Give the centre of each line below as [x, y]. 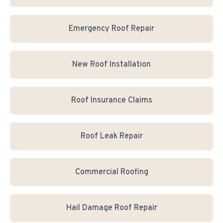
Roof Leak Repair [111, 136]
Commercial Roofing [111, 172]
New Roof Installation [111, 65]
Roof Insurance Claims [111, 101]
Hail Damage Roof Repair [111, 208]
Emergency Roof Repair [111, 29]
